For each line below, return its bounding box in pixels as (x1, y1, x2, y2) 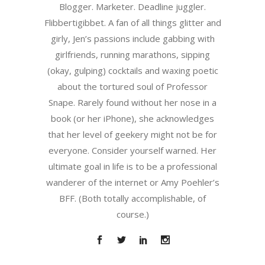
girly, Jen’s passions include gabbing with (50, 33, 215, 45)
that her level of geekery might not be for (48, 128, 217, 141)
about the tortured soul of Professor (57, 80, 208, 93)
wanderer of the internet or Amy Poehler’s (46, 176, 219, 189)
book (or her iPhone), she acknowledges (51, 112, 214, 125)
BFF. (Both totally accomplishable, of (59, 192, 206, 205)
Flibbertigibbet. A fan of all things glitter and (44, 17, 221, 29)
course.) (116, 208, 149, 221)
